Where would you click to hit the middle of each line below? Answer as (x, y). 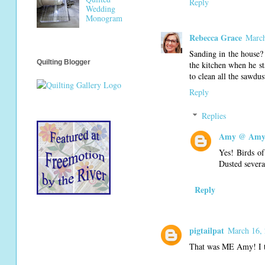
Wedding (100, 9)
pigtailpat (207, 230)
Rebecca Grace (216, 38)
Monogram (104, 18)
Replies (214, 116)
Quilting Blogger (64, 62)
